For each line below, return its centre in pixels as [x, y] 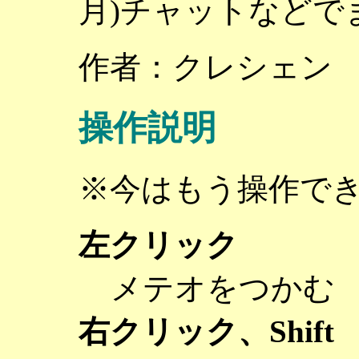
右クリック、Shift [206, 332]
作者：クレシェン [206, 67]
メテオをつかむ [223, 288]
